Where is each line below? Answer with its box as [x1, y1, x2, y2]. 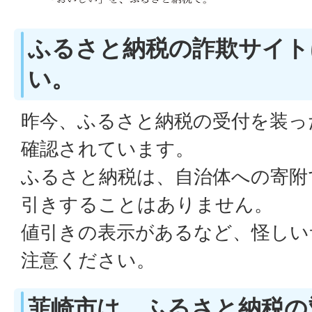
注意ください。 [21, 249, 155, 272]
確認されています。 [21, 137, 194, 160]
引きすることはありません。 [21, 193, 273, 216]
